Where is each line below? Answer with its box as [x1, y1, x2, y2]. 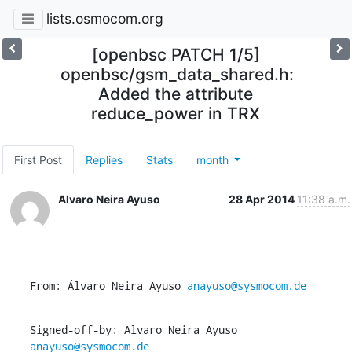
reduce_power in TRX [91, 103, 261, 123]
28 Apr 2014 [228, 192, 297, 206]
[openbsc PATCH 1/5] [91, 44, 260, 64]
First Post [13, 152, 62, 167]
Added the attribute [98, 83, 254, 104]
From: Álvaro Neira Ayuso [29, 277, 187, 293]
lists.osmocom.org [46, 10, 163, 27]
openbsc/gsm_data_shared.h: [60, 64, 295, 84]
